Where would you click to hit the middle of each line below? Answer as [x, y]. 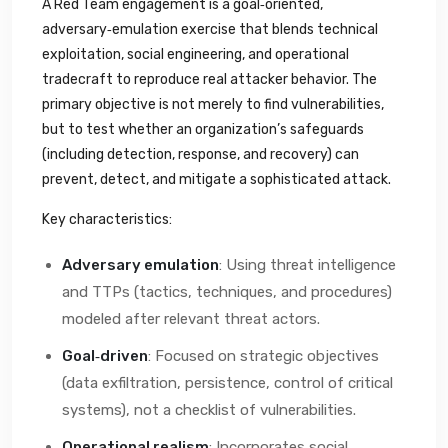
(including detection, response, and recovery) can [200, 154]
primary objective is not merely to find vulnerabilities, [213, 104]
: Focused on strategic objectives [263, 355]
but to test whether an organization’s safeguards [203, 129]
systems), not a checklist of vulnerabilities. [209, 409]
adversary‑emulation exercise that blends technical [210, 29]
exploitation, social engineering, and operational [195, 54]
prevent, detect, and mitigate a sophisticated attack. [216, 179]
